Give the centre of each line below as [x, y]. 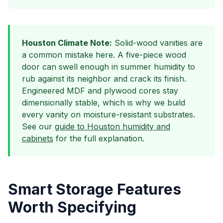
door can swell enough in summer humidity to [109, 67]
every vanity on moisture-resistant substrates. [109, 114]
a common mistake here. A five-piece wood [104, 55]
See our [38, 126]
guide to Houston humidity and [112, 126]
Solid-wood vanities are [157, 43]
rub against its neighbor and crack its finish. [104, 79]
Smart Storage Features [95, 189]
